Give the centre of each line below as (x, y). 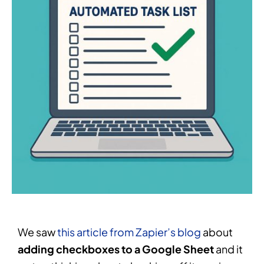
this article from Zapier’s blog (129, 232)
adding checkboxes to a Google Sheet (116, 249)
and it (228, 249)
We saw (37, 232)
